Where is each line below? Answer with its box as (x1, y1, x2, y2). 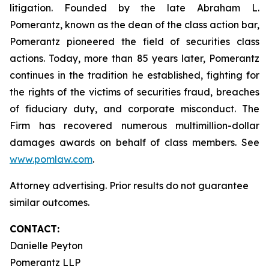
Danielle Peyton (10, 240, 83, 252)
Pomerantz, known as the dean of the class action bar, (10, 19, 259, 31)
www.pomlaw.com (10, 153, 92, 165)
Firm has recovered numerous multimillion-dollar (10, 119, 259, 131)
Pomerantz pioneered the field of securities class (10, 35, 259, 47)
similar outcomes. (10, 196, 89, 208)
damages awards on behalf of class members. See (10, 136, 259, 148)
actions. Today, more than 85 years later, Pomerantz (10, 52, 259, 64)
